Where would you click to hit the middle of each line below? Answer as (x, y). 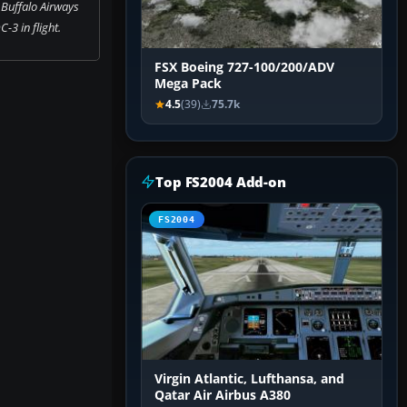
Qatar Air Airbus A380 (223, 396)
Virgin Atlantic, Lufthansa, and (249, 379)
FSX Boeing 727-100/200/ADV (244, 68)
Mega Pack (188, 84)
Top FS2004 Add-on (221, 182)
